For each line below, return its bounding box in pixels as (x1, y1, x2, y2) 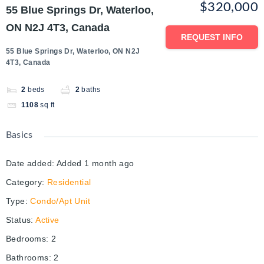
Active (35, 215, 60, 225)
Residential (47, 177, 91, 187)
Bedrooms (6, 234, 47, 244)
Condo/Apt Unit (30, 196, 91, 206)
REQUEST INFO (181, 32, 243, 42)
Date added (6, 159, 52, 169)
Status (6, 215, 31, 225)
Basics (6, 130, 33, 140)
